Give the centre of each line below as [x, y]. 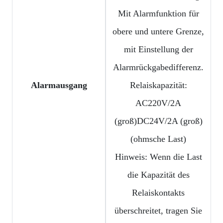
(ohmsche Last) [158, 139]
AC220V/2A [158, 103]
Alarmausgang [59, 85]
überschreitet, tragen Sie [158, 211]
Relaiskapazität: [158, 85]
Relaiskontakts [158, 193]
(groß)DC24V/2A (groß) [158, 121]
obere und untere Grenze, [158, 32]
